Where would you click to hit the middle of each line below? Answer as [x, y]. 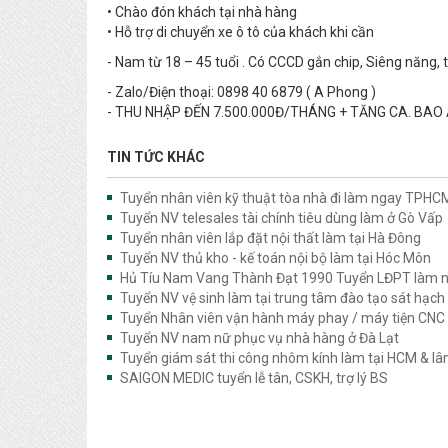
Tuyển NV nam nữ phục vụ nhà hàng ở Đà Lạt [259, 338]
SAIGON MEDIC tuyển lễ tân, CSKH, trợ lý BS [254, 378]
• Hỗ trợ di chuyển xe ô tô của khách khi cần [240, 32]
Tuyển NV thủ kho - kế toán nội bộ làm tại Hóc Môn [275, 258]
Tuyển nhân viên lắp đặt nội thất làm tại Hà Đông [270, 238]
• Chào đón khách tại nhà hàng [202, 12]
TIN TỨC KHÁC [156, 157]
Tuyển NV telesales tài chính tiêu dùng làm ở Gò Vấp [281, 218]
